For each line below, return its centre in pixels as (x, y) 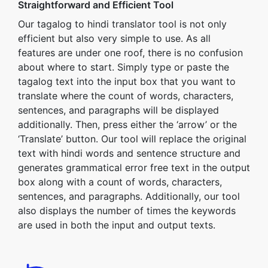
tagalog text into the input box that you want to (127, 81)
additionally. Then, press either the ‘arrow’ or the (127, 124)
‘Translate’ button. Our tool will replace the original (132, 139)
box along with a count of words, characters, (120, 182)
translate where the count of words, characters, (126, 96)
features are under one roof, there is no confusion (130, 53)
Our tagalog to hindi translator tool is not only (122, 24)
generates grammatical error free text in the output (134, 167)
